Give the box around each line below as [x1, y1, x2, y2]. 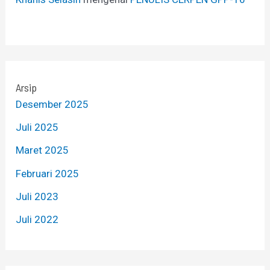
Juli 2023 [16, 190, 59, 202]
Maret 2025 [16, 144, 69, 157]
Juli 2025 [16, 121, 59, 134]
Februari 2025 [16, 167, 80, 180]
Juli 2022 [16, 213, 59, 226]
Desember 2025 [16, 98, 89, 110]
